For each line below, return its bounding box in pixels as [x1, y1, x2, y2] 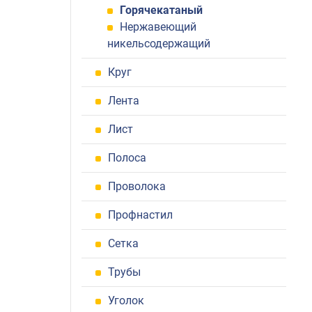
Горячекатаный [120, 3, 203, 17]
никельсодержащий [107, 37, 210, 50]
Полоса [108, 151, 146, 164]
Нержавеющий [120, 20, 196, 33]
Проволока [108, 180, 166, 193]
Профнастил [108, 208, 173, 221]
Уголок [108, 294, 144, 307]
